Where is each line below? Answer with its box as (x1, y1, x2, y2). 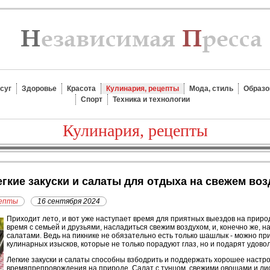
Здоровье (22, 84, 57, 93)
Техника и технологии (113, 95, 190, 104)
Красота (67, 84, 96, 93)
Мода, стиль (189, 84, 233, 93)
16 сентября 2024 (37, 197, 100, 206)
